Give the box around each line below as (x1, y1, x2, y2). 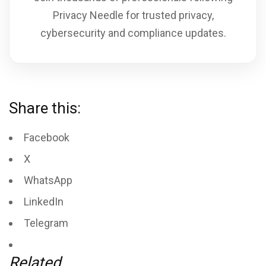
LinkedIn (24, 195, 64, 208)
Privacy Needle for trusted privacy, (52, 8, 214, 21)
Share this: (9, 99, 81, 117)
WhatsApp (24, 173, 72, 186)
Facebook (24, 131, 69, 144)
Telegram (24, 216, 68, 229)
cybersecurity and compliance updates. (40, 26, 226, 39)
